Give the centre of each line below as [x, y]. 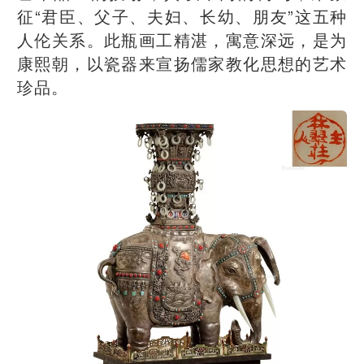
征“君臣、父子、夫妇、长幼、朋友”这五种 [182, 15]
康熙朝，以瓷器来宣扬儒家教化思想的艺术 [182, 63]
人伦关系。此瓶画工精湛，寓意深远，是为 [182, 39]
